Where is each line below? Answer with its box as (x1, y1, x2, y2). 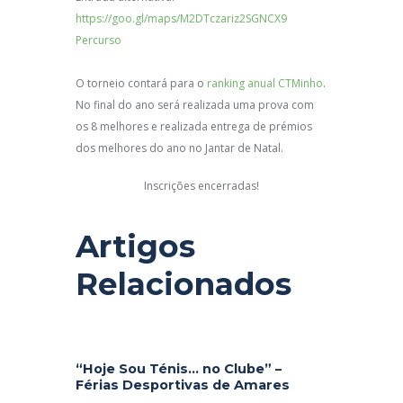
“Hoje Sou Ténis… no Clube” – (76, 361, 282, 378)
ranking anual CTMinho (207, 75, 323, 91)
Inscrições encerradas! (144, 177, 259, 193)
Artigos (76, 227, 195, 265)
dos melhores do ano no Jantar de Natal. (76, 139, 283, 156)
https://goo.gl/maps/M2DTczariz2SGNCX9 (76, 10, 287, 26)
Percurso (76, 31, 121, 48)
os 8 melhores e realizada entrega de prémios (76, 118, 312, 134)
